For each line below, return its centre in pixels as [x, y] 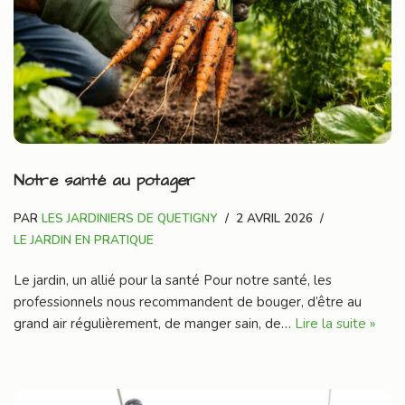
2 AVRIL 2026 [274, 219]
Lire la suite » [335, 324]
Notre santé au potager [104, 181]
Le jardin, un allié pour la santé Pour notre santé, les [173, 281]
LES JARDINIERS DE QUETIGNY [130, 219]
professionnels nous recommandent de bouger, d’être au [188, 302]
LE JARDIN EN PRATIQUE [84, 240]
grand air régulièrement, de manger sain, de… [154, 324]
